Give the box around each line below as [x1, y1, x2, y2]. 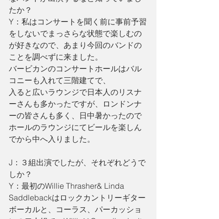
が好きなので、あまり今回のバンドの [9, 40, 142, 50]
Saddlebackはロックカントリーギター [9, 193, 146, 203]
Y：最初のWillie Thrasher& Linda [9, 181, 126, 191]
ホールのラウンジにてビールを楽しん [9, 122, 142, 132]
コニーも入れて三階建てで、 [9, 75, 110, 86]
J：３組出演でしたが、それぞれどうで [9, 157, 146, 168]
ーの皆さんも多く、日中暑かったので [9, 110, 142, 121]
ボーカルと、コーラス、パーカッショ [9, 204, 142, 215]
